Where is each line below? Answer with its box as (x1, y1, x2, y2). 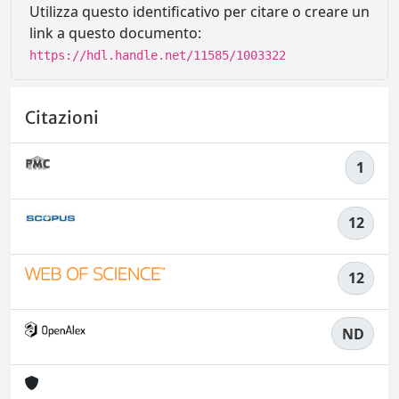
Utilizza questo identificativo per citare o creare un (29, 2, 370, 21)
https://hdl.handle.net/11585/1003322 (29, 48, 286, 62)
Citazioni (25, 107, 99, 129)
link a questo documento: (29, 23, 201, 43)
